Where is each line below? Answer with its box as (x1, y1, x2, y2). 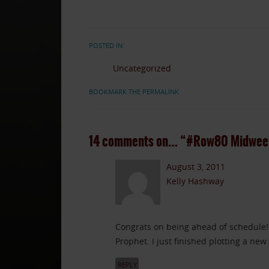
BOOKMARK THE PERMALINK (88, 87, 179, 97)
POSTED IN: (88, 41, 124, 50)
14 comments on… (88, 131, 178, 152)
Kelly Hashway (166, 175, 225, 187)
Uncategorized (112, 62, 171, 74)
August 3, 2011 (166, 160, 226, 172)
